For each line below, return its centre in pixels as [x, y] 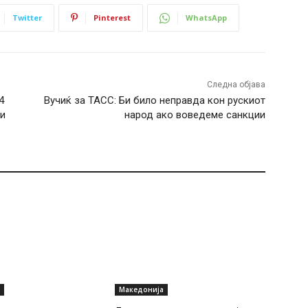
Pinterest [112, 17]
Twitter [27, 17]
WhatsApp [206, 17]
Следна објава [236, 84]
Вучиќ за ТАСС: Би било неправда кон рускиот [154, 100]
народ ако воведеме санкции [195, 114]
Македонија [142, 289]
